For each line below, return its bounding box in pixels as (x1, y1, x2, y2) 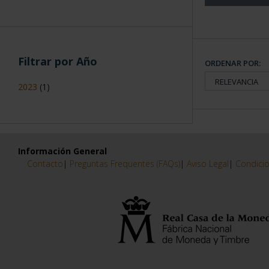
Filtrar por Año (15, 54, 97, 69)
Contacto (27, 158, 63, 169)
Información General (18, 145, 107, 157)
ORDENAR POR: (205, 58, 261, 69)
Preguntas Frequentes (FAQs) (70, 158, 180, 169)
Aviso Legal (187, 158, 229, 169)
